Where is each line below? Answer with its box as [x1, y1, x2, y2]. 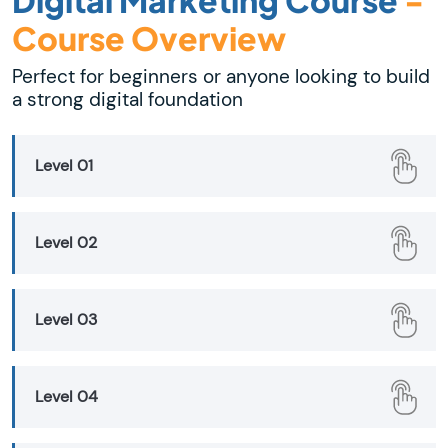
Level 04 [35, 385, 98, 407]
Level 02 [35, 231, 97, 253]
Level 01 [35, 154, 93, 176]
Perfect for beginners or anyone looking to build [12, 63, 430, 89]
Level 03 [35, 308, 97, 330]
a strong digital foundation [12, 86, 243, 112]
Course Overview [12, 17, 286, 58]
